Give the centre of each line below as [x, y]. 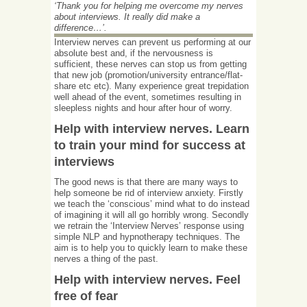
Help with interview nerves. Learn [152, 129]
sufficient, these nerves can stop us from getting [150, 64]
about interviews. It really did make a [127, 17]
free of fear [86, 296]
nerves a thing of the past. [106, 259]
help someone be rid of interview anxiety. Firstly [149, 193]
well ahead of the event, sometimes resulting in [148, 97]
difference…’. [81, 28]
